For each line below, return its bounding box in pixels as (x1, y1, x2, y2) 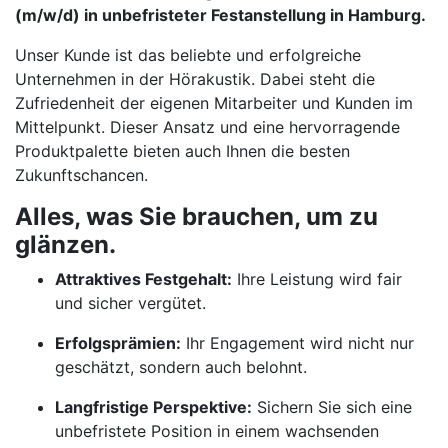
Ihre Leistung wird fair (232, 269, 402, 289)
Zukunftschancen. (15, 165, 148, 185)
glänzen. (15, 230, 116, 259)
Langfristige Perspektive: (55, 397, 252, 417)
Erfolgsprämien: (55, 333, 181, 353)
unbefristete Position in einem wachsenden (55, 421, 379, 441)
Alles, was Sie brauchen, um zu (15, 202, 378, 231)
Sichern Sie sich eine (252, 397, 412, 417)
